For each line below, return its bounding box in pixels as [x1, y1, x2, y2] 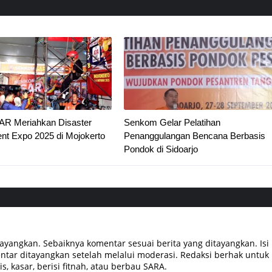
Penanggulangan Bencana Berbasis [123, 131, 265, 141]
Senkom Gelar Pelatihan [123, 117, 220, 127]
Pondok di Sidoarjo [123, 144, 198, 154]
